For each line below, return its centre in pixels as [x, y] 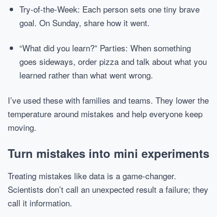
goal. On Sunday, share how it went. [85, 23]
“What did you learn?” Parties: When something [105, 48]
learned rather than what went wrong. [86, 75]
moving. [22, 127]
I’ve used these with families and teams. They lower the [108, 100]
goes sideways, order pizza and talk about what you [113, 61]
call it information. [40, 203]
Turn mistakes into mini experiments [108, 153]
